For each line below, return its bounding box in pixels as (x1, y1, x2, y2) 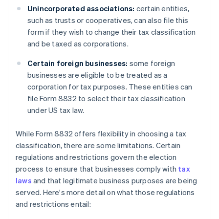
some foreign (128, 58, 175, 68)
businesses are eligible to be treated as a (27, 69, 168, 80)
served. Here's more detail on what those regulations (16, 187, 195, 197)
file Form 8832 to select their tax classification (27, 93, 185, 103)
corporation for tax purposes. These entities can (27, 81, 193, 91)
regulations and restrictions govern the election (16, 152, 177, 162)
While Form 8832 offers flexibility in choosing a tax (16, 128, 187, 138)
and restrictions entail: (16, 198, 91, 209)
